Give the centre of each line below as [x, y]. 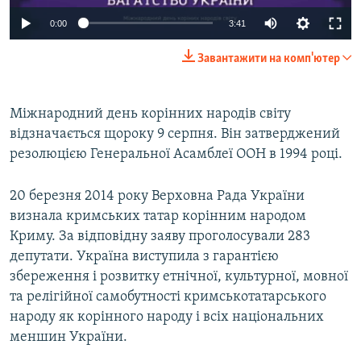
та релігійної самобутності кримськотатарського [168, 297]
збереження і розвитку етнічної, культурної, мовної [179, 276]
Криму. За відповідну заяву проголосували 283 [160, 236]
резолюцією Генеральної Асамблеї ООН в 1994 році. [176, 154]
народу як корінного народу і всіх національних [167, 317]
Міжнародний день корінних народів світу [150, 114]
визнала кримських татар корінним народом [158, 216]
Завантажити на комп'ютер [269, 58]
